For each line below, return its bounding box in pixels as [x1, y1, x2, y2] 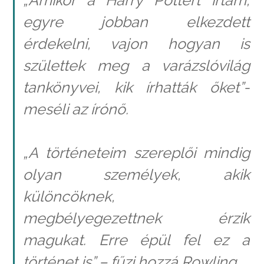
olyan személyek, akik [22, 166, 250, 184]
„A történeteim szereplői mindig [22, 144, 250, 162]
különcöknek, [22, 187, 115, 206]
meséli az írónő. [22, 100, 128, 118]
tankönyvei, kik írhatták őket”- [22, 78, 250, 96]
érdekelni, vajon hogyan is [22, 34, 250, 52]
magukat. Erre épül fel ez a [22, 231, 250, 249]
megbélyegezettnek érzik [22, 209, 250, 227]
